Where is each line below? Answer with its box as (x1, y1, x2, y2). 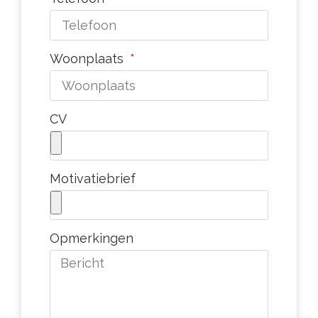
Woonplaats (50, 50, 127, 66)
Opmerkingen (50, 230, 133, 246)
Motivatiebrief (50, 170, 136, 186)
